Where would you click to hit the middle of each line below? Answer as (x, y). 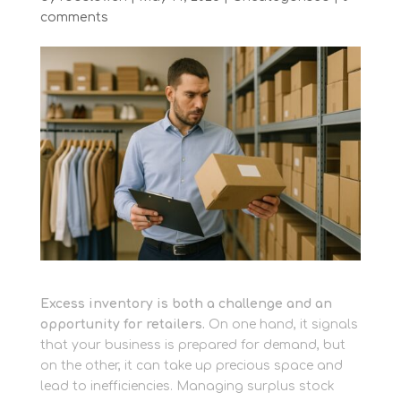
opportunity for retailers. (122, 324)
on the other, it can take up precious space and (191, 365)
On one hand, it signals (281, 324)
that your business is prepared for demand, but (192, 345)
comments (74, 17)
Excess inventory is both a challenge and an (186, 303)
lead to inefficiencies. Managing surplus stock (187, 386)
